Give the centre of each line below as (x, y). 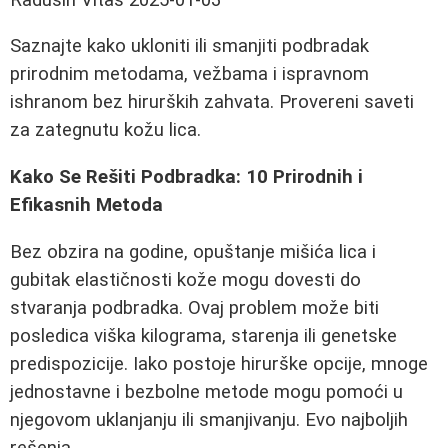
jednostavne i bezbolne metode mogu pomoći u (206, 391)
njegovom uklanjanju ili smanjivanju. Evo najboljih (209, 419)
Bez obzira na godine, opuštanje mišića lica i (193, 251)
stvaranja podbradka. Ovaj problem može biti (194, 307)
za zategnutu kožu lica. (105, 130)
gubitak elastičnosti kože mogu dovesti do (185, 279)
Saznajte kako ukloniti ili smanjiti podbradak (189, 46)
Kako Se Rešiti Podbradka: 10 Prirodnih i (186, 177)
